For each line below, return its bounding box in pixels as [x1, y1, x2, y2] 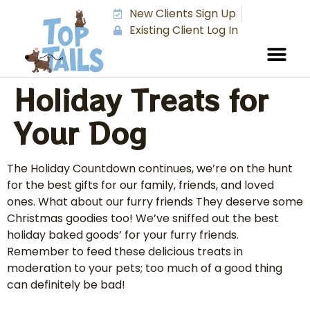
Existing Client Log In [129, 22, 238, 39]
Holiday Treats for [14, 79, 268, 120]
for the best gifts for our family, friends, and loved [7, 176, 274, 193]
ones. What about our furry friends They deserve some [7, 193, 303, 210]
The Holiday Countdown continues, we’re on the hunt [7, 160, 293, 176]
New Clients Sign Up [129, 6, 236, 22]
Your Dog [14, 112, 147, 153]
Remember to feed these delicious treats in [7, 243, 243, 259]
